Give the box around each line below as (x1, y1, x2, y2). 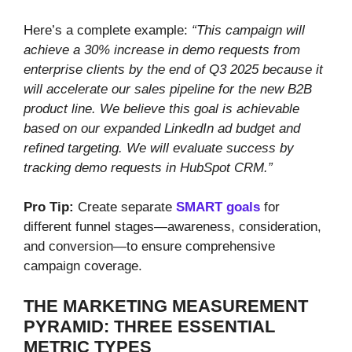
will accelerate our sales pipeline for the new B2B (24, 81, 312, 97)
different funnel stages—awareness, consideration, (24, 219, 321, 235)
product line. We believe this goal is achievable (24, 101, 299, 116)
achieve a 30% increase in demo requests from (24, 42, 300, 57)
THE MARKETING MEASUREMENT (24, 295, 308, 316)
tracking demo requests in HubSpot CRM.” (24, 159, 273, 175)
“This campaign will (192, 22, 305, 38)
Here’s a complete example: (24, 22, 192, 38)
